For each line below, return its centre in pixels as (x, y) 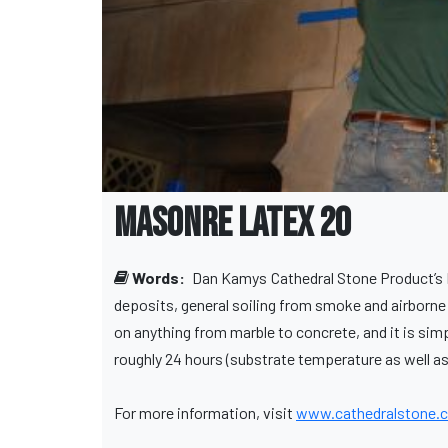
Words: (158, 278)
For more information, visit (205, 413)
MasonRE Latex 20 (232, 224)
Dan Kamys (229, 278)
